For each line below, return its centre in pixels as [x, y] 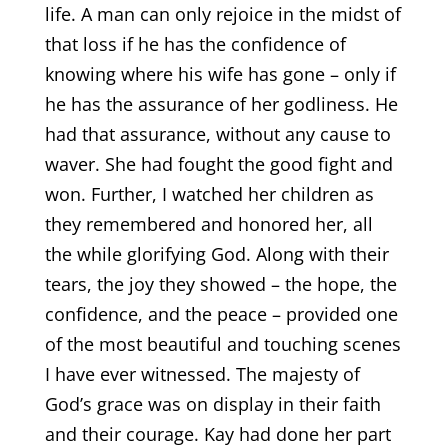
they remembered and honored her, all [208, 224]
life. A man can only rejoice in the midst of [222, 14]
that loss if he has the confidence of [195, 44]
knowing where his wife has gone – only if [220, 74]
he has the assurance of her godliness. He [221, 104]
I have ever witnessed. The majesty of [202, 374]
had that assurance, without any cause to [217, 134]
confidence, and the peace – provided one [221, 314]
